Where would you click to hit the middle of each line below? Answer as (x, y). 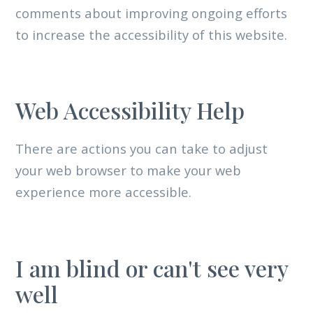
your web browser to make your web (128, 170)
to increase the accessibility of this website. (151, 34)
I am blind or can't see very (151, 268)
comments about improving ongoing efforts (151, 13)
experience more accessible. (103, 192)
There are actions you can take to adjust (141, 149)
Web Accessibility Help (130, 110)
